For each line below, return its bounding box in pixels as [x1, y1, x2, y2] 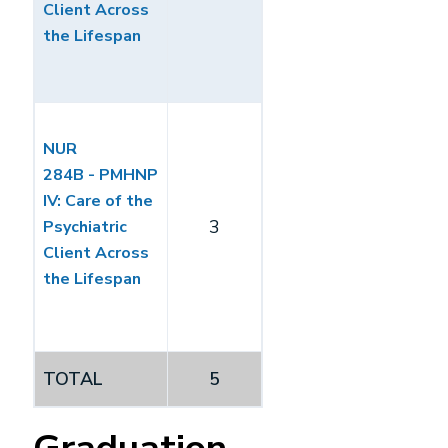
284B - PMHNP [43, 164, 158, 186]
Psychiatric [43, 216, 127, 238]
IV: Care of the [43, 190, 153, 212]
